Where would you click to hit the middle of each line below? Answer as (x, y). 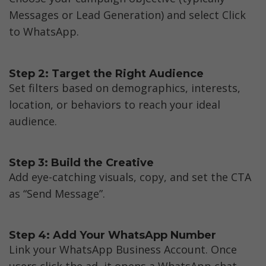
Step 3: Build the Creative (81, 163)
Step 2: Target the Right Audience (106, 73)
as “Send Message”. (57, 193)
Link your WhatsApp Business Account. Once (123, 249)
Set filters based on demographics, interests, (125, 88)
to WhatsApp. (44, 32)
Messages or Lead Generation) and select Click (127, 15)
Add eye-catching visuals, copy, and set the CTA (130, 177)
